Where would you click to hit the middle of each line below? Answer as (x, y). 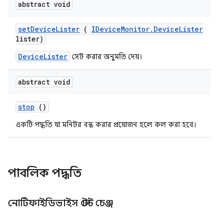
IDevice (106, 29)
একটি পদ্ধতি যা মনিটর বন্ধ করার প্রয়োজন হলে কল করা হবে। (106, 125)
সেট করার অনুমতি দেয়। (106, 57)
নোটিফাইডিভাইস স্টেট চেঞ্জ (62, 203)
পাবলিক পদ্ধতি (46, 173)
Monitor (135, 29)
